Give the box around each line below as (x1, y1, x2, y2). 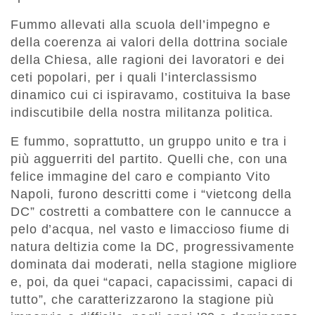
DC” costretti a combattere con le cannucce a (11, 204, 292, 219)
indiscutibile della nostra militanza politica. (11, 105, 274, 120)
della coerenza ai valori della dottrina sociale (11, 34, 289, 49)
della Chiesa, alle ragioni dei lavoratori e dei (11, 52, 285, 67)
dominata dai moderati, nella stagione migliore (11, 257, 298, 271)
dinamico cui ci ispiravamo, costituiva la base (11, 87, 292, 102)
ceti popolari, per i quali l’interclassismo (11, 70, 257, 84)
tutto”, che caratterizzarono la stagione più (11, 292, 274, 307)
